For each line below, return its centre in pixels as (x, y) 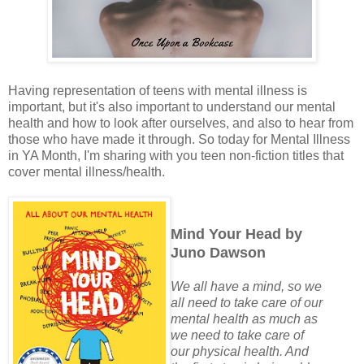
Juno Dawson (218, 253)
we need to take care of (237, 336)
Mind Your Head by (236, 234)
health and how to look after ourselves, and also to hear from (181, 123)
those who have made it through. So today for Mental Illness (179, 139)
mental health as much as (244, 319)
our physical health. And (240, 352)
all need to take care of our (247, 303)
